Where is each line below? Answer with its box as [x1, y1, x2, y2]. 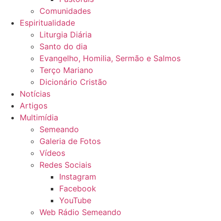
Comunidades [39, 6, 91, 16]
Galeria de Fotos [39, 136, 101, 146]
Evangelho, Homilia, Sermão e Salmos [39, 53, 181, 63]
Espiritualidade [20, 18, 75, 28]
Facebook [59, 184, 96, 193]
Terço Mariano [39, 65, 93, 75]
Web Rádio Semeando [39, 207, 121, 217]
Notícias [20, 89, 50, 99]
